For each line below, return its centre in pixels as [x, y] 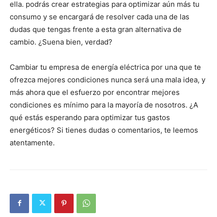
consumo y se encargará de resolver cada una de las [100, 16]
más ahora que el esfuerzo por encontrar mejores [95, 92]
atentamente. [32, 142]
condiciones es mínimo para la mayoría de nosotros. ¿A [104, 105]
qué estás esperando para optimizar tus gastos [90, 117]
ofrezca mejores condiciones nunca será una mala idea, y [108, 79]
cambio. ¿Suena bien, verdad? [61, 42]
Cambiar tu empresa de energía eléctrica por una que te [105, 67]
